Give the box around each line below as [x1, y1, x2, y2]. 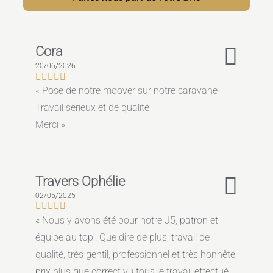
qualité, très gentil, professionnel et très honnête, [35, 249, 237, 261]
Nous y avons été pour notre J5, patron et [41, 214, 218, 227]
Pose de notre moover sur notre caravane [41, 85, 218, 97]
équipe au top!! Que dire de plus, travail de [35, 232, 210, 244]
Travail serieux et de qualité [35, 102, 149, 114]
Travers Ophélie [35, 172, 125, 189]
